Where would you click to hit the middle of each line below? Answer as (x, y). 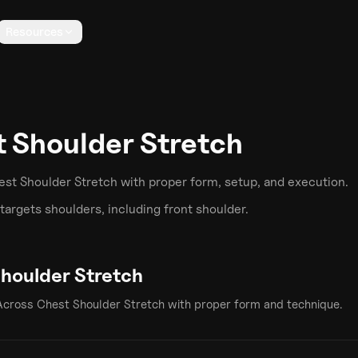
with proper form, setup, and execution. (233, 182)
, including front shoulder (173, 209)
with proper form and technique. (253, 304)
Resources (34, 32)
